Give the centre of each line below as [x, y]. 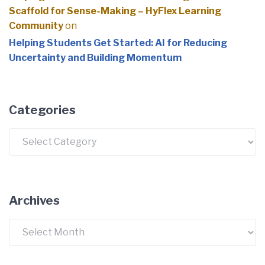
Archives [34, 200]
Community [36, 25]
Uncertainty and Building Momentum [95, 57]
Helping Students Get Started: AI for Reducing [118, 43]
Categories [42, 110]
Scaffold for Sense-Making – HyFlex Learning [115, 11]
